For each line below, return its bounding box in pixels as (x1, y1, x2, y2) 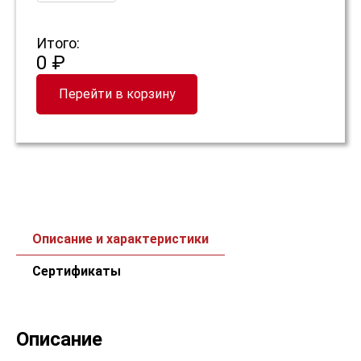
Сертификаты (32, 263, 121, 279)
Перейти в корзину (58, 86, 176, 102)
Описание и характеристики (32, 231, 209, 247)
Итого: (36, 35, 80, 52)
